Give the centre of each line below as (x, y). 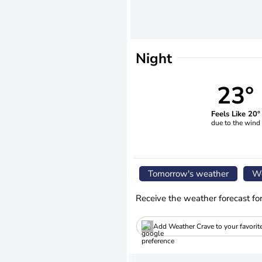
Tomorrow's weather (188, 174)
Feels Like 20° (235, 114)
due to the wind (235, 123)
